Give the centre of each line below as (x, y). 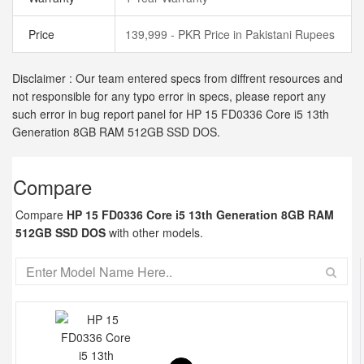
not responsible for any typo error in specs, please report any (169, 96)
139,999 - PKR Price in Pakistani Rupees (230, 34)
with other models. (154, 232)
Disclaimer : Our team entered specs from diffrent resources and (178, 78)
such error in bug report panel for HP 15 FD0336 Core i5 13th (171, 114)
